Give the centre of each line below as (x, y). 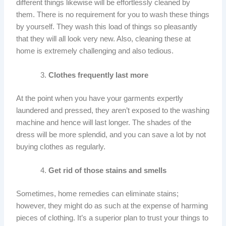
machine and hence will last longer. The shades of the (104, 122)
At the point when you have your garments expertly (100, 98)
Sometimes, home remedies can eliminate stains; (98, 193)
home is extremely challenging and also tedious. (95, 51)
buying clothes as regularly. (61, 147)
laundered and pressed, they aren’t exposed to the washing (113, 110)
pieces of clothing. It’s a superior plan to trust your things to (112, 218)
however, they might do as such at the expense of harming (112, 206)
